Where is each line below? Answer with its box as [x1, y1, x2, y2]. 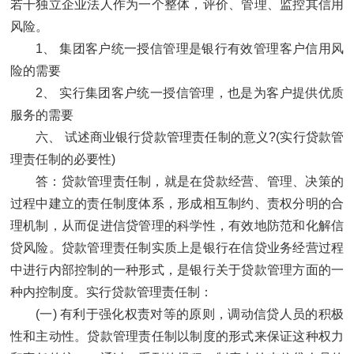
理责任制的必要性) [10, 153, 115, 167]
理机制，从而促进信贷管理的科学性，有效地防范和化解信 [10, 219, 344, 233]
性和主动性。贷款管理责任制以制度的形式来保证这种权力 [10, 330, 344, 344]
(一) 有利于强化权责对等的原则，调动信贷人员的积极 [36, 307, 344, 322]
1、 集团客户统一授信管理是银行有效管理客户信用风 [36, 42, 344, 56]
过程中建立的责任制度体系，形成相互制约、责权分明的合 [10, 197, 344, 211]
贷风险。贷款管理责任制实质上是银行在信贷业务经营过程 [10, 241, 344, 255]
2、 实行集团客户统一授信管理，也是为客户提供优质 [36, 86, 344, 100]
